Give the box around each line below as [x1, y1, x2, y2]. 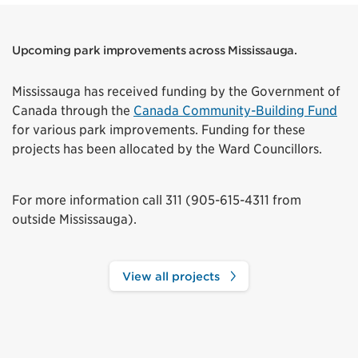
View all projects [121, 268, 223, 283]
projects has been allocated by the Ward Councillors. [12, 141, 322, 157]
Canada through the [12, 102, 133, 118]
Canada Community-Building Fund [133, 102, 337, 118]
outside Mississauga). [12, 211, 137, 227]
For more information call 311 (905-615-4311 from [12, 192, 301, 208]
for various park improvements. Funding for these [12, 121, 305, 137]
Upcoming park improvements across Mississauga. [12, 42, 297, 57]
